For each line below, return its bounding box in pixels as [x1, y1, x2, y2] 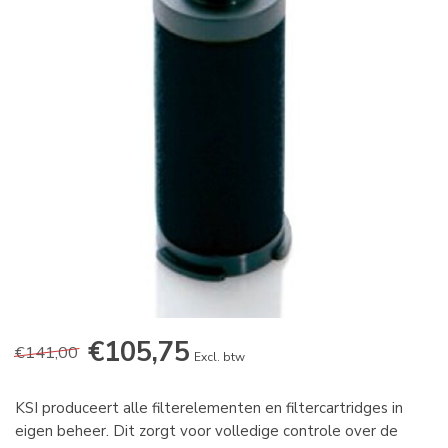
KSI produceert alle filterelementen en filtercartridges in [15, 398, 403, 418]
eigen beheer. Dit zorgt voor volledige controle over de [15, 421, 398, 441]
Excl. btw [194, 349, 245, 365]
